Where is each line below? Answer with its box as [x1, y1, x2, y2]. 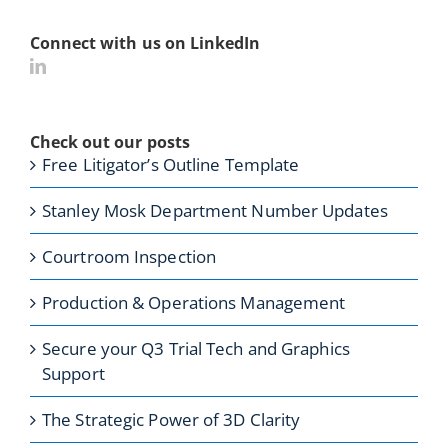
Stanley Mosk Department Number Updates [42, 198, 388, 222]
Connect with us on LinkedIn [30, 31, 261, 54]
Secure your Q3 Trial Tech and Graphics [42, 336, 350, 360]
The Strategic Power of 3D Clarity [42, 407, 301, 431]
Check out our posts [30, 130, 190, 153]
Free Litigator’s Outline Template [42, 152, 300, 176]
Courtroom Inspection [42, 244, 217, 268]
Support [42, 361, 105, 385]
